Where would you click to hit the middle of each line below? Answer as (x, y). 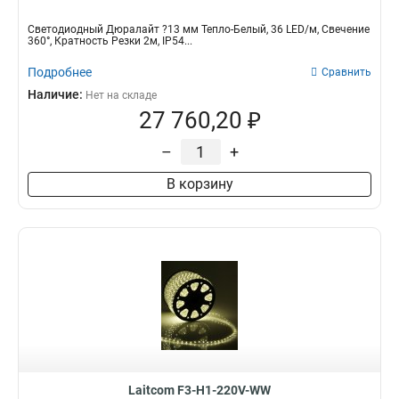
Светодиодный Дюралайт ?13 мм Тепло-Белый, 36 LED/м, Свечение (199, 29)
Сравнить (346, 72)
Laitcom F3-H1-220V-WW (199, 390)
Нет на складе (121, 95)
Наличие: (57, 94)
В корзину (199, 184)
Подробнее (60, 72)
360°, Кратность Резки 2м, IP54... (110, 41)
